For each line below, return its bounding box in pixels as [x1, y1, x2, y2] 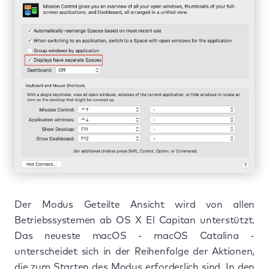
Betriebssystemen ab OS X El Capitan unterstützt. [14, 216, 255, 225]
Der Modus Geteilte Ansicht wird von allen [14, 200, 255, 210]
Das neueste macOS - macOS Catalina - [14, 231, 255, 241]
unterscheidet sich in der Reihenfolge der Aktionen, [14, 247, 255, 256]
